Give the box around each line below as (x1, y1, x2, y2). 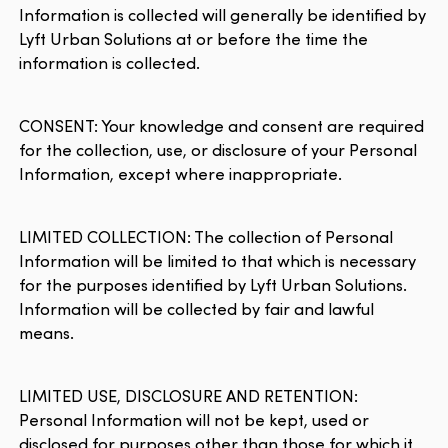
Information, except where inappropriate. (19, 162, 343, 185)
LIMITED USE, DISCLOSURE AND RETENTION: (19, 383, 359, 407)
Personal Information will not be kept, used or (19, 407, 370, 431)
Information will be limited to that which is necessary (19, 248, 417, 272)
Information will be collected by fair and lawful (19, 296, 375, 320)
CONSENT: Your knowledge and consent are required (19, 114, 425, 137)
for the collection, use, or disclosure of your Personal (19, 138, 418, 161)
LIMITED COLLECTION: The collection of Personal (19, 224, 394, 248)
